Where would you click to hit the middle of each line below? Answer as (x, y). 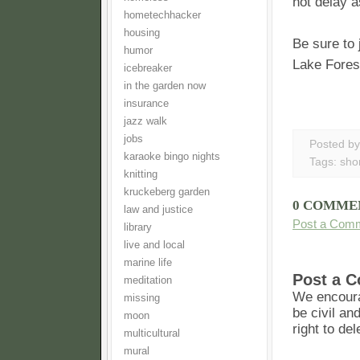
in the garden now (165, 86)
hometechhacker (162, 15)
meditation (148, 280)
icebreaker (148, 68)
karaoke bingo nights (172, 157)
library (138, 227)
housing (142, 33)
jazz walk (145, 121)
